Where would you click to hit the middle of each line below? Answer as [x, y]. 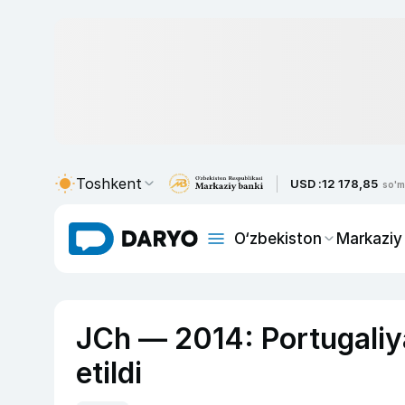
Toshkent [109, 184]
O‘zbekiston [278, 238]
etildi [109, 373]
